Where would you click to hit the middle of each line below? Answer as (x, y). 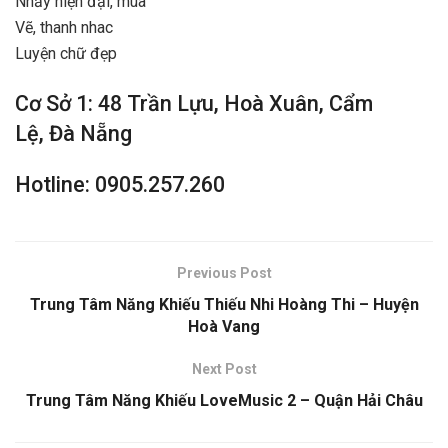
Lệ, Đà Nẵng (73, 133)
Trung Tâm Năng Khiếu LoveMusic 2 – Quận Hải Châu (224, 400)
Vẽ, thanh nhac (64, 28)
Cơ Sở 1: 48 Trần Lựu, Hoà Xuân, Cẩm (194, 103)
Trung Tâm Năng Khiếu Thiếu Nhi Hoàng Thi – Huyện (224, 304)
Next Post (224, 369)
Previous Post (224, 273)
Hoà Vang (224, 326)
